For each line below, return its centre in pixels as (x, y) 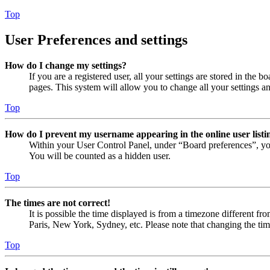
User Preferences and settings (96, 39)
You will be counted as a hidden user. (100, 155)
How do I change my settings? (66, 65)
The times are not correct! (58, 202)
